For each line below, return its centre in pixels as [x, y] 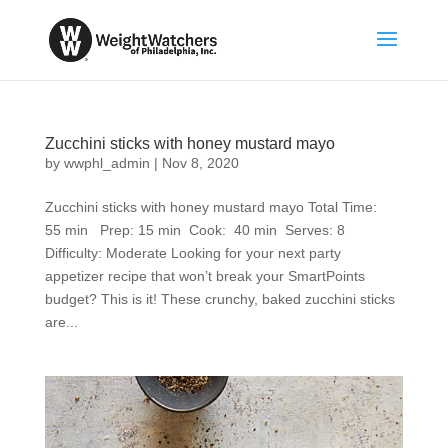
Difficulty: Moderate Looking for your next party [192, 253]
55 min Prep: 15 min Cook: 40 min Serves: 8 [194, 230]
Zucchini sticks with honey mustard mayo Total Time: [214, 207]
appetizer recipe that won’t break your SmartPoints [204, 276]
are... [61, 322]
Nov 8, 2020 [200, 163]
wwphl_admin [106, 163]
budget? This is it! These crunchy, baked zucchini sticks [219, 299]
